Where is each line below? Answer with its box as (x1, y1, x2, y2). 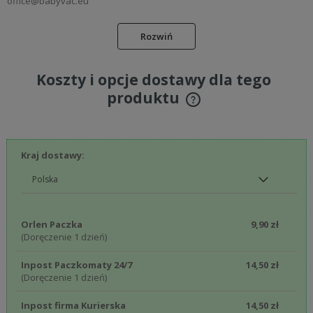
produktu (107, 87, 183, 108)
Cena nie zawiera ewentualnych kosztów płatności (21, 102, 259, 115)
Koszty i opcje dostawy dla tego (36, 69, 271, 89)
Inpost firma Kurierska (20, 298, 126, 312)
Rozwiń (140, 29, 173, 43)
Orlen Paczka (20, 218, 82, 231)
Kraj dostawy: (20, 148, 85, 161)
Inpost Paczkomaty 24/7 (20, 258, 132, 271)
